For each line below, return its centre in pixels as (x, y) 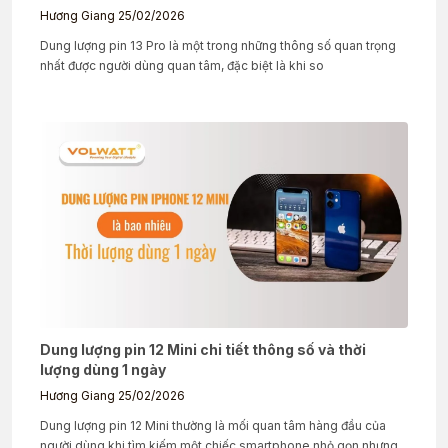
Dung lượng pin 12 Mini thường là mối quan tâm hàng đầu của (213, 426)
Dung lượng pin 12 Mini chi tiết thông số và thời (203, 350)
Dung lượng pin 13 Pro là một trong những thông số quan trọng (218, 46)
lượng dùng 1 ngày (103, 370)
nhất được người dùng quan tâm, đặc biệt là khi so (182, 66)
